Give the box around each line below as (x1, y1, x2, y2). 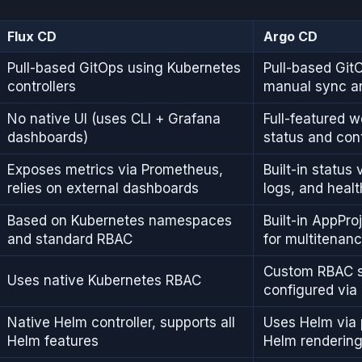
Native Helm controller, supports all (7, 314, 235, 330)
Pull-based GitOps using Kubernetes (7, 59, 241, 76)
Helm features (7, 332, 99, 349)
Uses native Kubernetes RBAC (7, 271, 201, 288)
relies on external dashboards (7, 179, 199, 196)
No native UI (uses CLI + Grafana (7, 110, 221, 127)
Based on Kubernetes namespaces (7, 212, 232, 229)
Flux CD (7, 27, 57, 44)
